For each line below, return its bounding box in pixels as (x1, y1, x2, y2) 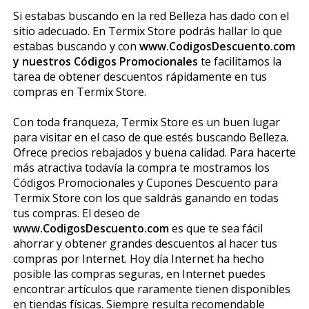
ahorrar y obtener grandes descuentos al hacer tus (12, 235, 277, 251)
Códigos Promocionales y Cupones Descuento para (12, 175, 278, 190)
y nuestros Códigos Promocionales (12, 53, 201, 69)
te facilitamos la (200, 53, 281, 69)
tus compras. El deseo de (12, 205, 140, 221)
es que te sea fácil (168, 220, 263, 236)
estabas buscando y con (12, 38, 139, 54)
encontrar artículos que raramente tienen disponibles (12, 281, 290, 297)
